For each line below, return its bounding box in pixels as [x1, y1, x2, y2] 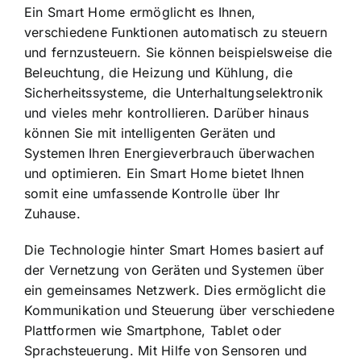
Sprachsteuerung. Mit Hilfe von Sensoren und [24, 342, 308, 359]
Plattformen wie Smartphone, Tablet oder [24, 322, 282, 338]
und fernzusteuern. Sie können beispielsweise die [24, 44, 333, 60]
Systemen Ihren [24, 144, 124, 161]
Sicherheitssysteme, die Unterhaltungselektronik [24, 84, 324, 101]
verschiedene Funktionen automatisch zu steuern [24, 23, 328, 40]
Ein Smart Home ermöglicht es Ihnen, [24, 3, 256, 20]
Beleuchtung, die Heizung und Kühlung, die [24, 64, 293, 81]
